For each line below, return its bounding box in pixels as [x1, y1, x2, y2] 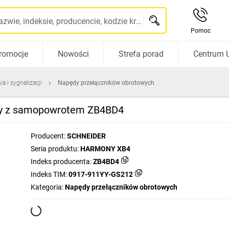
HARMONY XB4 [80, 145, 130, 153]
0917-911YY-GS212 [68, 170, 133, 178]
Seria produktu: [31, 145, 79, 153]
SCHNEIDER [67, 132, 106, 140]
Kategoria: [31, 183, 63, 191]
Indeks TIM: [31, 170, 67, 178]
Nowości [57, 49, 89, 59]
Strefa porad [118, 49, 164, 59]
